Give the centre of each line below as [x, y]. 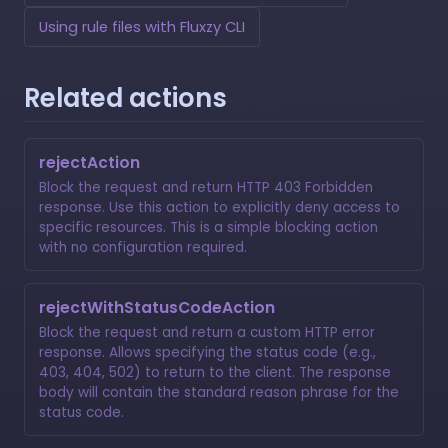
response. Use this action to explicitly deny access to [219, 207]
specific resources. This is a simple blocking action [208, 227]
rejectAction [89, 162]
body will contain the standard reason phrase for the [219, 392]
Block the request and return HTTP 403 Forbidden [206, 187]
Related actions [125, 97]
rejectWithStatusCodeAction [157, 307]
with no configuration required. [143, 247]
